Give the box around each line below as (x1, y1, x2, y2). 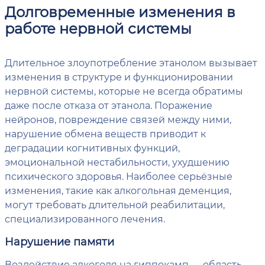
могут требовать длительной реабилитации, (5, 198, 225, 211)
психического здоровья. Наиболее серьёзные (5, 169, 232, 182)
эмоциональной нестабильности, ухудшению (5, 155, 230, 168)
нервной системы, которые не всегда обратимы (5, 84, 243, 97)
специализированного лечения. (5, 212, 165, 225)
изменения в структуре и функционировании (5, 70, 233, 83)
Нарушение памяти (5, 234, 114, 248)
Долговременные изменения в (5, 2, 235, 21)
